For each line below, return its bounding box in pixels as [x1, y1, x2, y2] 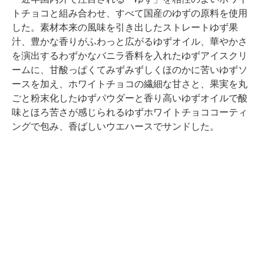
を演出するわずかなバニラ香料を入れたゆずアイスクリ [12, 51, 247, 61]
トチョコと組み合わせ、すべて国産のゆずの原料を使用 [12, 8, 247, 19]
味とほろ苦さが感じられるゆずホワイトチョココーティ [12, 107, 247, 118]
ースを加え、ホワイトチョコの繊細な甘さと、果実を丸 [12, 79, 247, 90]
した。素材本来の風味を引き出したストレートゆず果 [12, 22, 238, 33]
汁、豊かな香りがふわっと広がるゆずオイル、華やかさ [12, 37, 247, 47]
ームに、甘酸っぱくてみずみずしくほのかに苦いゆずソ [12, 65, 247, 75]
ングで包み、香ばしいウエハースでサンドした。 [12, 121, 219, 132]
